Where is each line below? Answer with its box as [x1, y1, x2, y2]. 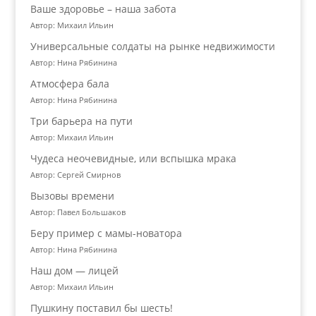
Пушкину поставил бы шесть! [30, 301, 173, 315]
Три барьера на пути [30, 114, 133, 128]
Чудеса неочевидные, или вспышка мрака [30, 152, 236, 165]
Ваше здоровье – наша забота [30, 2, 176, 16]
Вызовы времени [30, 189, 114, 202]
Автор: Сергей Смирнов [30, 169, 121, 180]
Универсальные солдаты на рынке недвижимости [30, 39, 275, 53]
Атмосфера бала [30, 77, 112, 90]
